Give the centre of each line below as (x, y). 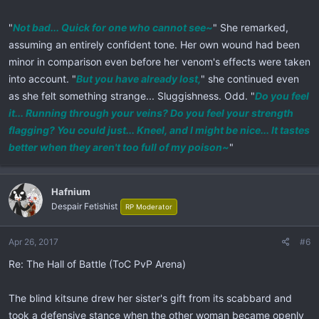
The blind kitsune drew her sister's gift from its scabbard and (150, 298)
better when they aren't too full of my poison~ (119, 147)
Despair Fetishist (84, 206)
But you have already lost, (138, 78)
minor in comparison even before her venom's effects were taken (159, 61)
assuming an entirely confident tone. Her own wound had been (154, 44)
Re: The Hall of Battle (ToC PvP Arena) (97, 263)
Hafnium (71, 192)
